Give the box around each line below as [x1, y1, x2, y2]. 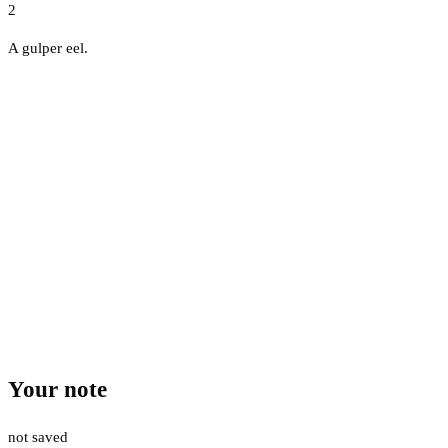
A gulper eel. [8, 39, 88, 56]
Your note [8, 377, 107, 403]
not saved [8, 428, 68, 445]
